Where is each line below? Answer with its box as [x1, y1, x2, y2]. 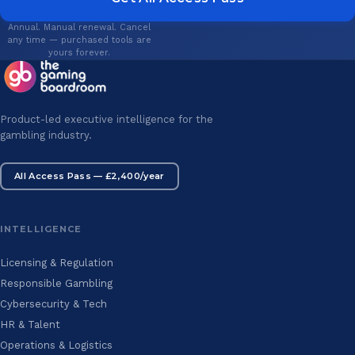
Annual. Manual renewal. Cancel [8, 21, 151, 32]
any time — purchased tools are [7, 34, 151, 45]
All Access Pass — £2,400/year [14, 170, 165, 181]
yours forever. [48, 47, 110, 58]
